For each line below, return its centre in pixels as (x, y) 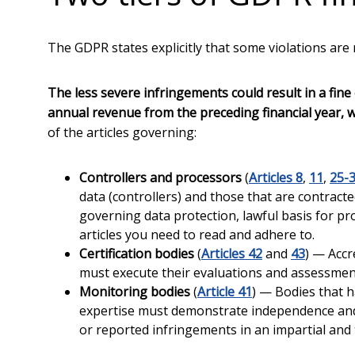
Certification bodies (137, 254)
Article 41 (225, 292)
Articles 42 (232, 254)
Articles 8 (276, 177)
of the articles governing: (122, 132)
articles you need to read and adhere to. (197, 235)
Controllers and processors (160, 177)
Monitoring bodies (135, 292)
